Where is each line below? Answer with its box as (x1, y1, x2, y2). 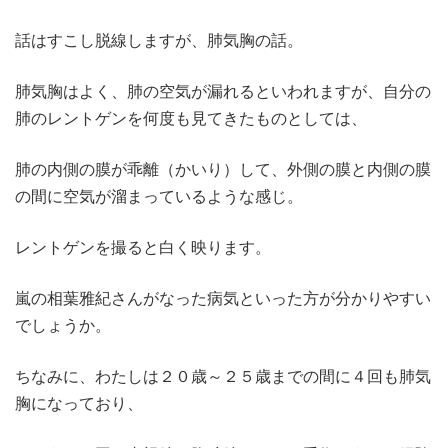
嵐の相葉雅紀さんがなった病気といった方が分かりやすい (15, 288, 431, 309)
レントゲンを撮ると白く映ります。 (15, 237, 271, 258)
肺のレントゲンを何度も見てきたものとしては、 (15, 108, 367, 129)
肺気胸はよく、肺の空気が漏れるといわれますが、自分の (15, 81, 431, 102)
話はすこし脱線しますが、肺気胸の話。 (15, 30, 303, 51)
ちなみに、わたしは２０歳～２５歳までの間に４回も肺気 (15, 366, 431, 387)
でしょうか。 (15, 315, 111, 336)
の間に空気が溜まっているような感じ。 (15, 186, 303, 207)
